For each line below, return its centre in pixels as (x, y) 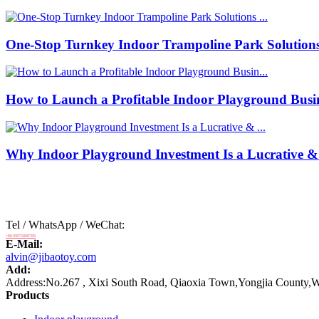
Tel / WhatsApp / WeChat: (65, 225)
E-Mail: (24, 244)
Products (27, 296)
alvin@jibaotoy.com (51, 257)
